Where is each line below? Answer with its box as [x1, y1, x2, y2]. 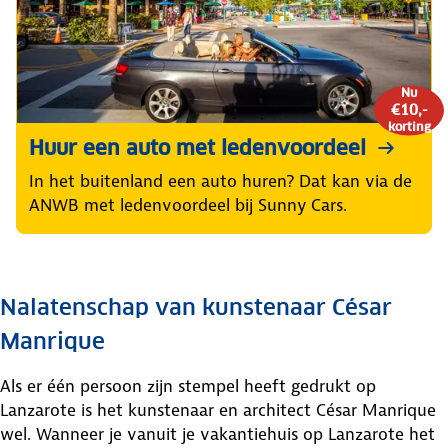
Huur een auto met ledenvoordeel [29, 134, 366, 161]
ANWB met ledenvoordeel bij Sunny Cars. [29, 193, 347, 216]
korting [387, 118, 431, 134]
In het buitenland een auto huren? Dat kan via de [29, 169, 412, 192]
